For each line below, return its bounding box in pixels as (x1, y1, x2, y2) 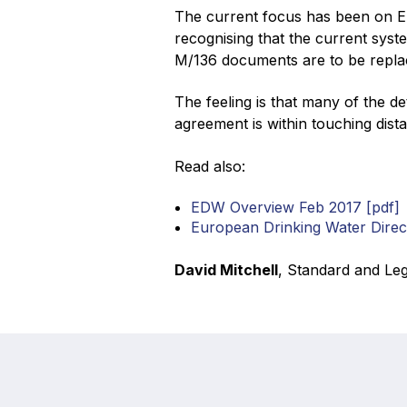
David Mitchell (174, 260, 278, 279)
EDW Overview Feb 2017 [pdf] (190, 197, 400, 216)
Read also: (174, 156, 245, 175)
